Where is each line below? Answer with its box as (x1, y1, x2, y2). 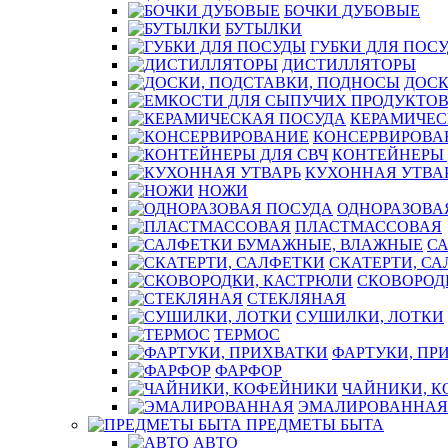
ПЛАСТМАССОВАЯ (295, 218, 442, 235)
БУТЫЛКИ (225, 20, 302, 37)
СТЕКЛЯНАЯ (247, 290, 346, 307)
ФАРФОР (215, 362, 282, 379)
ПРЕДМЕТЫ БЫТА (246, 416, 384, 433)
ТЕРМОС (214, 326, 280, 343)
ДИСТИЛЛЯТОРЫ (282, 56, 416, 73)
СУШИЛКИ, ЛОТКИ (296, 308, 444, 325)
